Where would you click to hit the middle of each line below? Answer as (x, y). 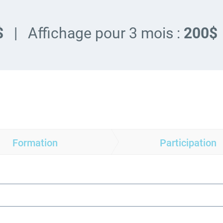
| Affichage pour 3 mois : (99, 33)
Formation (35, 143)
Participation (188, 143)
